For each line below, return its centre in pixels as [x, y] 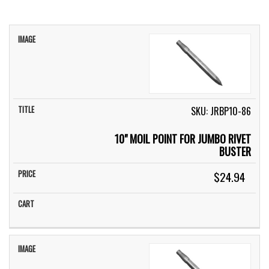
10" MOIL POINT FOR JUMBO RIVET [183, 138]
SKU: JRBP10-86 [221, 111]
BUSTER [235, 151]
